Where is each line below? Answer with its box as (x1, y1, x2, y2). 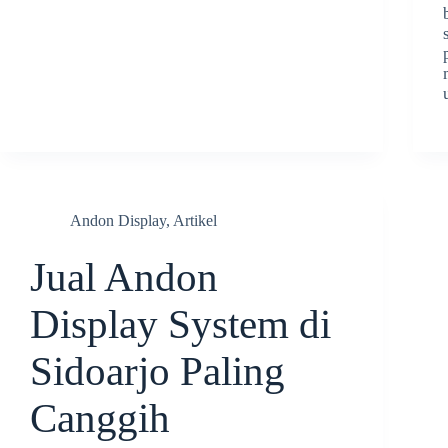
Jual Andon (30, 255, 218, 301)
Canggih (30, 396, 170, 442)
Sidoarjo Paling (30, 349, 285, 395)
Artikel (173, 212, 217, 230)
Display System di (30, 302, 331, 348)
